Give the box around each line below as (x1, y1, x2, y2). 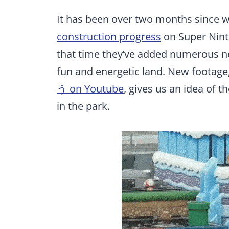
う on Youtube (57, 81, 124, 96)
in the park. (57, 99, 110, 113)
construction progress (57, 29, 161, 43)
